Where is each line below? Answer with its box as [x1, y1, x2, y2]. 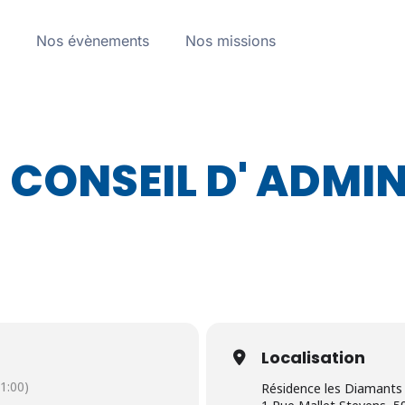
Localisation [261, 346, 365, 369]
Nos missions [185, 32, 277, 50]
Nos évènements [36, 32, 150, 50]
